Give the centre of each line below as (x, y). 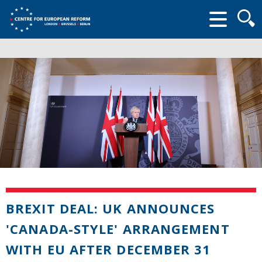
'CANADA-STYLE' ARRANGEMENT (118, 228)
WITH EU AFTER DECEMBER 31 (108, 249)
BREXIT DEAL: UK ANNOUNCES (111, 208)
